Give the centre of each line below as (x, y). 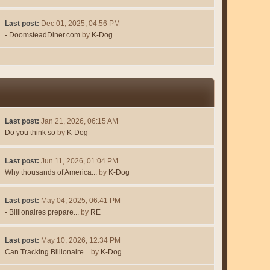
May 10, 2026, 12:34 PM (80, 241)
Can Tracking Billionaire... (47, 252)
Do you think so (30, 133)
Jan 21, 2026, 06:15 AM (79, 121)
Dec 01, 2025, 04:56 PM (80, 24)
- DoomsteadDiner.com (42, 35)
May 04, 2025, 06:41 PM (80, 201)
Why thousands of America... (51, 173)
